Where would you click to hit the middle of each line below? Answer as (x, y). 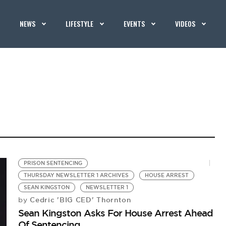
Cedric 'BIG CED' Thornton (79, 200)
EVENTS (134, 23)
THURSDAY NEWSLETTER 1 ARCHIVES (76, 175)
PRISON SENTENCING (53, 163)
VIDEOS (185, 23)
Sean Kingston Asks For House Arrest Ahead (116, 213)
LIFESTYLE (80, 23)
